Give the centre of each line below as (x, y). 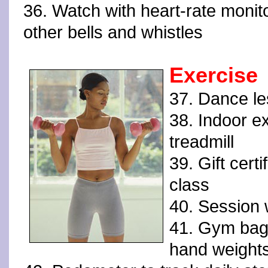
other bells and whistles (113, 32)
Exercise (214, 75)
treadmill (202, 142)
